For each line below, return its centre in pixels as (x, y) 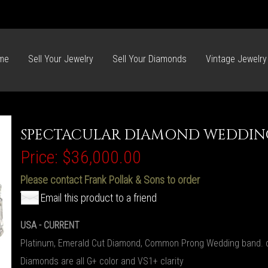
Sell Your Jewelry (61, 59)
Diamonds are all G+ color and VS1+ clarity (102, 261)
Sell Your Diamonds (150, 59)
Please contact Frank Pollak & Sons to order (110, 180)
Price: (39, 157)
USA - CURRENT (50, 225)
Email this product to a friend (99, 198)
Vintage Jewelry (236, 59)
